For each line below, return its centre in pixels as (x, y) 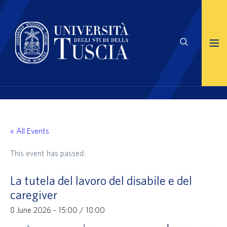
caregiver (34, 195)
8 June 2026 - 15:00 (44, 210)
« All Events (30, 131)
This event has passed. (48, 153)
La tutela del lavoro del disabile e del (101, 180)
